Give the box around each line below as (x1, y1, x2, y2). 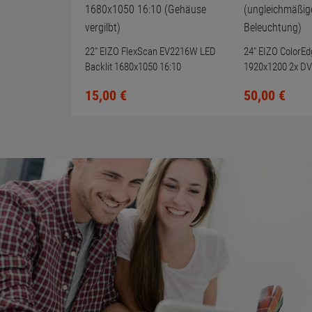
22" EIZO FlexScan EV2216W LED (85, 45, 216, 58)
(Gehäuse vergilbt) (85, 76, 157, 88)
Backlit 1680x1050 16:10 (85, 61, 181, 73)
